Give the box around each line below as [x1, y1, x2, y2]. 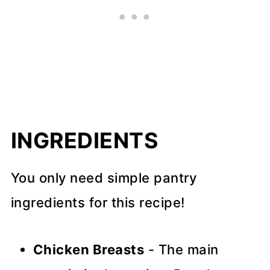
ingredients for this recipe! [10, 194, 185, 210]
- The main [144, 241, 219, 257]
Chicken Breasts [33, 241, 145, 257]
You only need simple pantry [10, 169, 197, 186]
